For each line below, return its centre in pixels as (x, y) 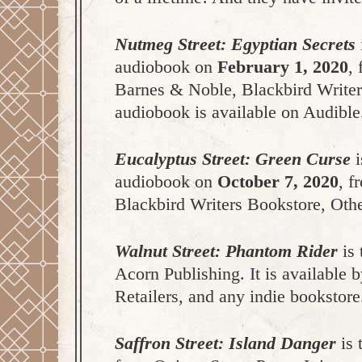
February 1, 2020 (283, 67)
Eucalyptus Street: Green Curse (233, 159)
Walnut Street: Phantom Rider (226, 251)
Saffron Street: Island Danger (225, 343)
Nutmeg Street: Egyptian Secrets (235, 44)
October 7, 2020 (278, 181)
